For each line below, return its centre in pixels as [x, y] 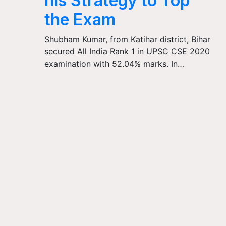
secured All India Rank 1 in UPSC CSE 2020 [127, 51]
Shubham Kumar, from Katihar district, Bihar [128, 39]
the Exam [80, 19]
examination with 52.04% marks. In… [115, 63]
